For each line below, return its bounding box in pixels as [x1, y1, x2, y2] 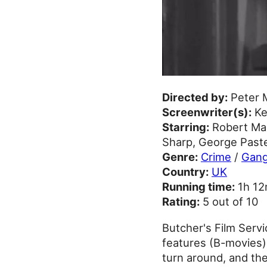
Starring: [162, 120, 209, 134]
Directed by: [162, 91, 228, 104]
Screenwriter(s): [162, 105, 252, 119]
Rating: [162, 195, 200, 209]
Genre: [162, 150, 198, 164]
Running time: [162, 180, 235, 194]
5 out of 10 [200, 195, 259, 209]
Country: [162, 165, 209, 179]
